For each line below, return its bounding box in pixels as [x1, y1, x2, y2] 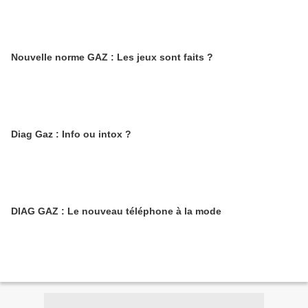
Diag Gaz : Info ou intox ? [11, 129, 131, 140]
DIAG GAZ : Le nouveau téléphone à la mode [11, 206, 221, 217]
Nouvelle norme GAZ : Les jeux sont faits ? [11, 52, 213, 63]
